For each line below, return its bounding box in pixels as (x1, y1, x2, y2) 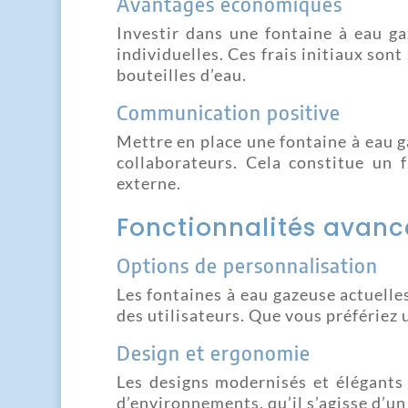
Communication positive (116, 98, 341, 125)
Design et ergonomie (116, 339, 311, 365)
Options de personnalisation (116, 251, 378, 278)
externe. (116, 172, 181, 193)
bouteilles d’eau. (116, 64, 247, 85)
